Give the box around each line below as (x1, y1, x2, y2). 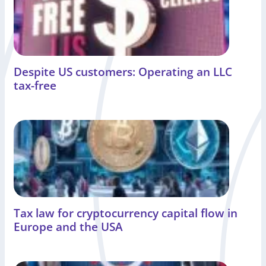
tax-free (14, 77, 56, 94)
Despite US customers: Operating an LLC (14, 64, 232, 80)
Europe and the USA (14, 218, 123, 235)
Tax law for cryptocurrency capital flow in (14, 205, 237, 221)
